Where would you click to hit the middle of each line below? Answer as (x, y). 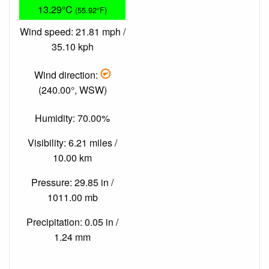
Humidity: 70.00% (72, 118)
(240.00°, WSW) (72, 89)
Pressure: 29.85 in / (72, 183)
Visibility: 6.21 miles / (72, 143)
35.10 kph (72, 46)
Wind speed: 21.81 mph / (72, 31)
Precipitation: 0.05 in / (72, 222)
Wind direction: (67, 74)
